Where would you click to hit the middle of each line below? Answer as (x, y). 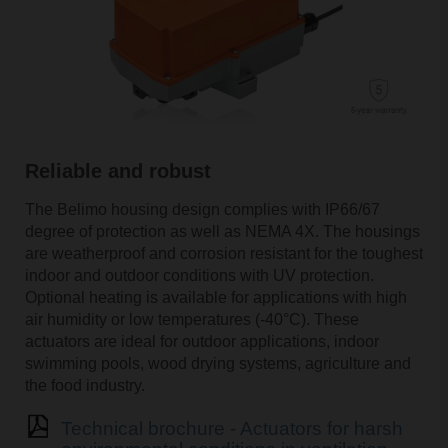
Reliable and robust (117, 170)
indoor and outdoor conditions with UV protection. (199, 275)
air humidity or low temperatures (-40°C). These (191, 319)
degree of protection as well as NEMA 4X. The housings (222, 231)
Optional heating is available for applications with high (215, 297)
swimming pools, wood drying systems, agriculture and (217, 363)
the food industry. (84, 385)
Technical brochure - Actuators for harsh (231, 428)
